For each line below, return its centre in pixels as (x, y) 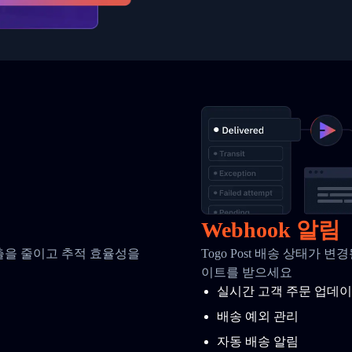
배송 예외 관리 (258, 316)
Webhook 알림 (271, 230)
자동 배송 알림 (258, 341)
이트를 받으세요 (247, 272)
